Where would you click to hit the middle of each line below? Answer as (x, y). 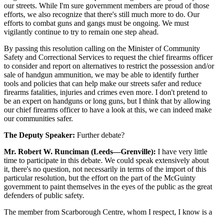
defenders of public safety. (44, 195)
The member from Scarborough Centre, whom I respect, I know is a (108, 212)
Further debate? (100, 135)
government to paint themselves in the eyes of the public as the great (108, 186)
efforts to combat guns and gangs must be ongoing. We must (96, 23)
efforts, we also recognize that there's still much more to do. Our (102, 14)
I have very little (182, 151)
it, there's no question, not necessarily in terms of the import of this (105, 169)
